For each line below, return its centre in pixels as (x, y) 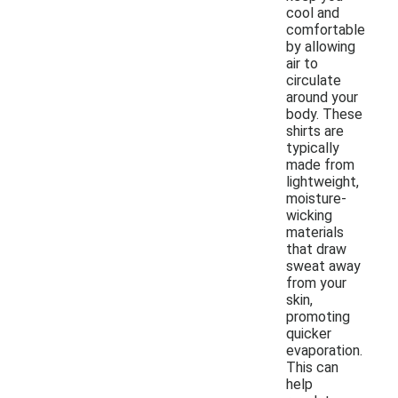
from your (316, 283)
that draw (316, 249)
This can (312, 367)
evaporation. (324, 350)
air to (302, 63)
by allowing (321, 46)
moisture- (316, 198)
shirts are (315, 131)
